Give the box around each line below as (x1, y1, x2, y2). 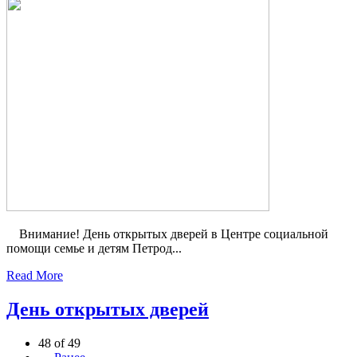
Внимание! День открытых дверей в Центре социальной (6, 226, 328, 241)
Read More (6, 268, 63, 282)
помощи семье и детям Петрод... (6, 241, 182, 255)
